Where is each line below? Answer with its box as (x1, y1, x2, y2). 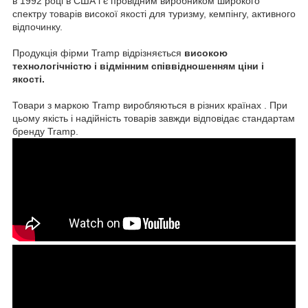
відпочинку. (12, 21, 63, 32)
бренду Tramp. (12, 125, 81, 137)
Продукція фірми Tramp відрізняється (12, 47, 184, 58)
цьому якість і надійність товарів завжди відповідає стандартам (12, 112, 295, 124)
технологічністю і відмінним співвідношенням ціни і (12, 60, 264, 71)
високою (184, 47, 228, 58)
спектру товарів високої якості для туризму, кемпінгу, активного (12, 8, 296, 19)
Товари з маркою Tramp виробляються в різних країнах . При (12, 99, 287, 111)
